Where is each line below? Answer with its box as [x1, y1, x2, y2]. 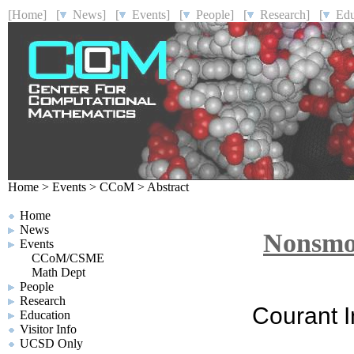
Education [20, 308, 70, 322]
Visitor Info [20, 322, 77, 336]
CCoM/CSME [32, 251, 104, 265]
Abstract [147, 180, 189, 194]
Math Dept [32, 265, 85, 279]
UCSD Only [20, 337, 83, 350]
